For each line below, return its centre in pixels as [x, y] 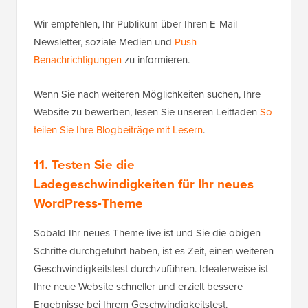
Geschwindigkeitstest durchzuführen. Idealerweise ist [151, 269]
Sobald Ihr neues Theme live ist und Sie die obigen [147, 233]
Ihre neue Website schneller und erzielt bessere [138, 287]
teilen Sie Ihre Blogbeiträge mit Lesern [118, 130]
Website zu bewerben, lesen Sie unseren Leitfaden [147, 112]
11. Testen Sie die [84, 165]
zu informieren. [156, 60]
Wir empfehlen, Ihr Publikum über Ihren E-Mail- [137, 24]
